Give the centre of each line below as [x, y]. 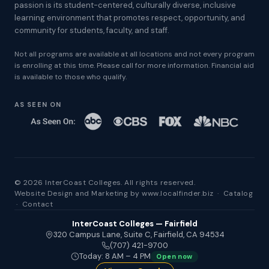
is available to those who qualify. [71, 77]
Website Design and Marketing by [78, 193]
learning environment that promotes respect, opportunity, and [130, 18]
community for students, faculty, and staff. [92, 30]
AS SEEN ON [38, 104]
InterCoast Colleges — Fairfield [134, 223]
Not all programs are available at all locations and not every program [134, 54]
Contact [38, 204]
